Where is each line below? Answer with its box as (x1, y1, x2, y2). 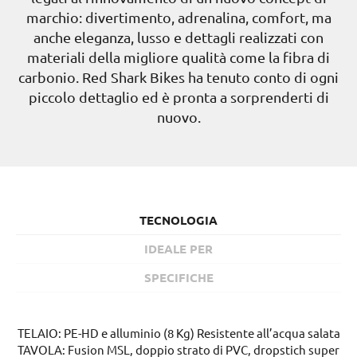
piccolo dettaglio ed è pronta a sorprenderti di (28, 88, 329, 106)
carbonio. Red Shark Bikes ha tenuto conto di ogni (18, 69, 339, 86)
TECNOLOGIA (139, 212, 218, 229)
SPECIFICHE (143, 269, 214, 286)
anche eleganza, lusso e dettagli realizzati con (33, 29, 324, 46)
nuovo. (156, 108, 201, 126)
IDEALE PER (144, 241, 213, 257)
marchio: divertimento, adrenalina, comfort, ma (25, 9, 331, 26)
